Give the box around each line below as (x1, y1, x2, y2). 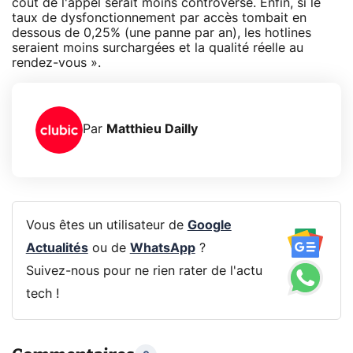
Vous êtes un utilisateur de (25, 219, 188, 232)
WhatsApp (129, 242, 195, 255)
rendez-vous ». (12, 56, 101, 69)
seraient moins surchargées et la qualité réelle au (12, 41, 303, 54)
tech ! (25, 288, 59, 301)
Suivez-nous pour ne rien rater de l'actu (25, 265, 262, 278)
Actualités (25, 242, 88, 255)
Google (187, 219, 232, 232)
